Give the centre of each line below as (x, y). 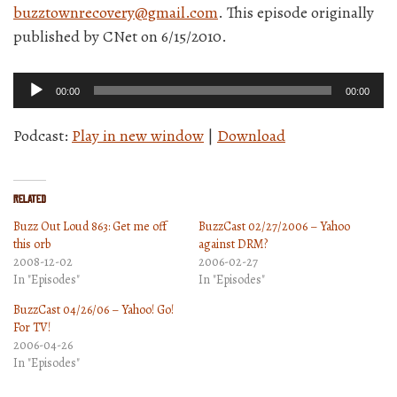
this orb (32, 244)
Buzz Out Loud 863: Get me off (90, 226)
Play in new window (138, 136)
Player (33, 107)
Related (30, 199)
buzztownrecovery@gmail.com (116, 12)
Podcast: (43, 136)
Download (251, 136)
